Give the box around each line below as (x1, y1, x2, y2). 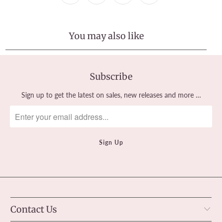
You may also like (68, 30, 144, 42)
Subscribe (90, 70, 132, 82)
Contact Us (10, 204, 57, 216)
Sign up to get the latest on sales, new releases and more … (21, 91, 201, 100)
